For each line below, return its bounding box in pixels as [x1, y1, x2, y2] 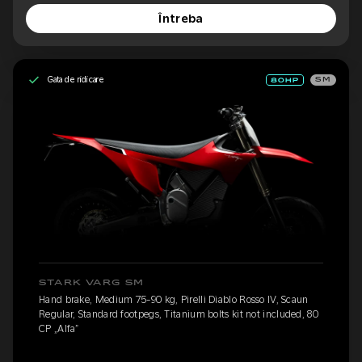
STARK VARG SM [39, 279, 145, 288]
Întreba [158, 11, 204, 25]
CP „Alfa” [39, 323, 79, 335]
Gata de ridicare [47, 74, 105, 85]
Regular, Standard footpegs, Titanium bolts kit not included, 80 [39, 309, 318, 321]
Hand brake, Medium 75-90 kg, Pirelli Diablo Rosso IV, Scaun [39, 294, 309, 306]
